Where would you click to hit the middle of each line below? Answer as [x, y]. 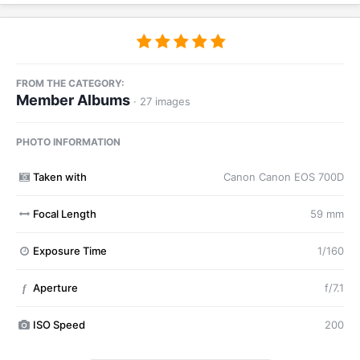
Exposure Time [70, 251]
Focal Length [64, 214]
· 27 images [162, 102]
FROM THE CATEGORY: [70, 84]
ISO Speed [59, 325]
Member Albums [73, 100]
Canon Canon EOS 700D [284, 177]
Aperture [55, 288]
